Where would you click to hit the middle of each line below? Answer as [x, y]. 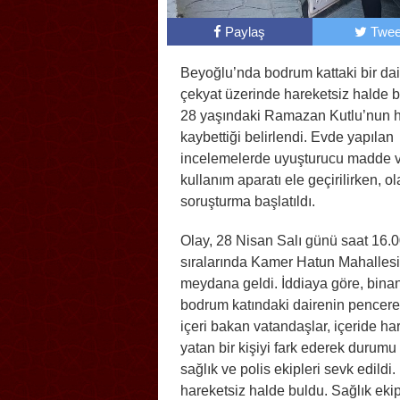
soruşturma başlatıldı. [248, 201]
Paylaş [246, 31]
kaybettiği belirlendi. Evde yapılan [287, 137]
